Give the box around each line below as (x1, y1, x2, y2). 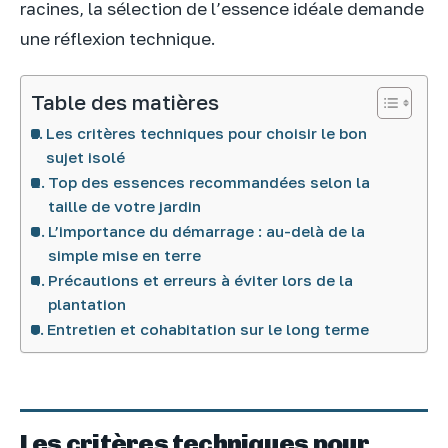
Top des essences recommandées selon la (48, 172, 371, 191)
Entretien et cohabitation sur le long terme (47, 319, 370, 338)
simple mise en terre (48, 245, 202, 264)
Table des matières (31, 89, 219, 115)
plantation (48, 294, 127, 313)
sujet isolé (46, 147, 126, 166)
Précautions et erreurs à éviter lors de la (48, 270, 354, 289)
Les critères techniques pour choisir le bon (46, 123, 368, 142)
